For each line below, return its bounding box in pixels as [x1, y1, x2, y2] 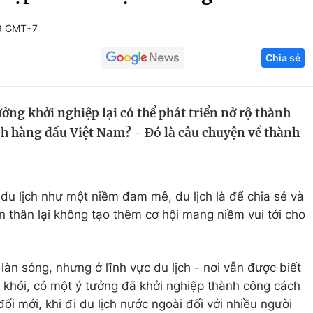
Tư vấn [225, 167, 263, 181]
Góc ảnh [239, 10, 286, 24]
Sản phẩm [225, 114, 282, 128]
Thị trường [225, 140, 283, 154]
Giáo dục [53, 61, 104, 75]
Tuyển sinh [53, 87, 114, 101]
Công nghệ [225, 61, 287, 75]
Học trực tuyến [53, 114, 136, 128]
